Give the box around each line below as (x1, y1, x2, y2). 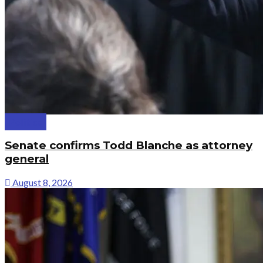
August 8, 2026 (11, 176, 73, 188)
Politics (9, 116, 43, 128)
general (5, 151, 49, 166)
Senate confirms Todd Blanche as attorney (5, 138, 252, 152)
